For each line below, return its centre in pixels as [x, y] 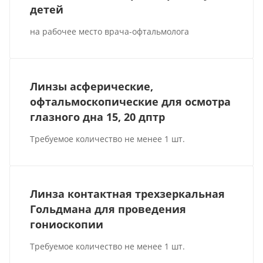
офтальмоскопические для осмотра [131, 102]
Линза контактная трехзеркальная [128, 194]
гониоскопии [67, 225]
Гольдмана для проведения [108, 209]
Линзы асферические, [92, 86]
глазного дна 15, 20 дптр [98, 117]
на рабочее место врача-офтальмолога [110, 31]
